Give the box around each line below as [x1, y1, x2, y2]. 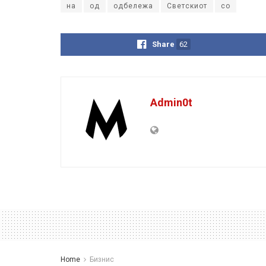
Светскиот [167, 1, 207, 10]
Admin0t [150, 96, 192, 109]
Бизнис [90, 255, 114, 264]
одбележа [113, 1, 153, 10]
